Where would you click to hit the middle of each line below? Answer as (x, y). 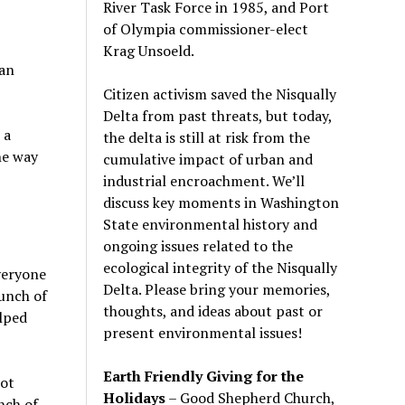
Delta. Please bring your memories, (217, 289)
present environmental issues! (203, 332)
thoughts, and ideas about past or (213, 311)
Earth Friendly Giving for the (204, 376)
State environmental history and (211, 224)
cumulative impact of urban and (208, 159)
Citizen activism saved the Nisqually (220, 94)
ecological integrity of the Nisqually (221, 267)
